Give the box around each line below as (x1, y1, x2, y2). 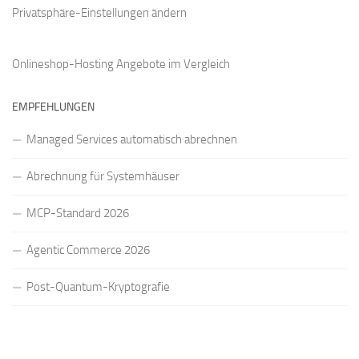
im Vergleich (166, 57, 230, 72)
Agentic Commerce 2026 (26, 243, 150, 258)
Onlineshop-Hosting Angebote (12, 57, 166, 72)
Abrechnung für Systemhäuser (26, 169, 179, 184)
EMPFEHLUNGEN (12, 100, 95, 115)
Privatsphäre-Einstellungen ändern (12, 6, 187, 21)
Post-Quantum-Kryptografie (26, 280, 170, 295)
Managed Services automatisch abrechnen (26, 132, 237, 147)
